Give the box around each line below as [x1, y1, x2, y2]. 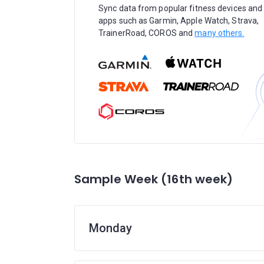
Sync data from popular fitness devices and [98, 4, 263, 13]
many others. [194, 28, 245, 38]
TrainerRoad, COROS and [98, 28, 195, 38]
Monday [89, 221, 132, 235]
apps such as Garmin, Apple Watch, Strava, [98, 16, 259, 25]
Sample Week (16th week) [74, 171, 233, 187]
